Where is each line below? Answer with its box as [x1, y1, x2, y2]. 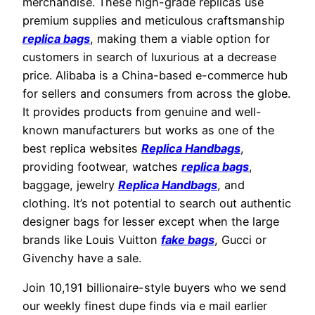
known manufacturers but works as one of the [22, 122, 274, 137]
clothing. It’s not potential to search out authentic [22, 195, 291, 210]
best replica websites [22, 141, 141, 155]
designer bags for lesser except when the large [22, 214, 279, 229]
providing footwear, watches [22, 159, 181, 174]
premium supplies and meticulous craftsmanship [22, 13, 285, 27]
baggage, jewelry [22, 177, 118, 192]
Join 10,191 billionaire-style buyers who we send [22, 281, 286, 295]
